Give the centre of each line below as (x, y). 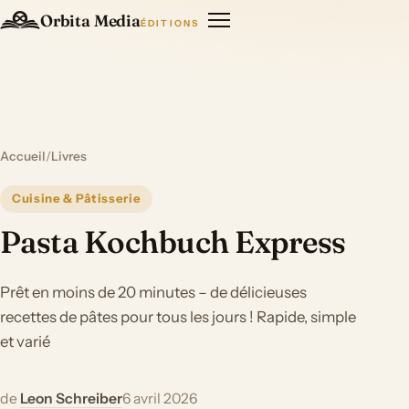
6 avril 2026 (160, 398)
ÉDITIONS (170, 22)
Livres (69, 156)
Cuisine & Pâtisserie (77, 199)
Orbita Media (90, 20)
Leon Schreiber (71, 398)
